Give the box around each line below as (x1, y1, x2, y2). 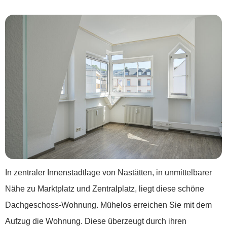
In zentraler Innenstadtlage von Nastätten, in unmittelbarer (5, 168, 212, 177)
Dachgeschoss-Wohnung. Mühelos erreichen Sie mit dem (5, 200, 212, 209)
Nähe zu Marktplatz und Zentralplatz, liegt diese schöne (5, 184, 204, 193)
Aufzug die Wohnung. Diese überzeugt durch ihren (5, 216, 186, 225)
